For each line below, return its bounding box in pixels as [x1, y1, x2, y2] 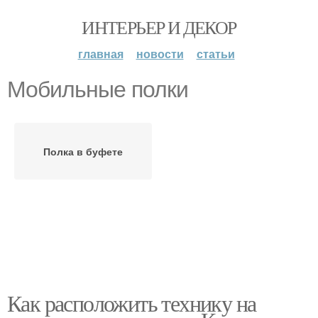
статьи [196, 45, 235, 62]
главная [77, 45, 124, 62]
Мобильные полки [7, 77, 188, 102]
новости [136, 45, 184, 62]
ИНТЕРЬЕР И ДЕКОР [82, 15, 236, 39]
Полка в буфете [43, 144, 123, 158]
